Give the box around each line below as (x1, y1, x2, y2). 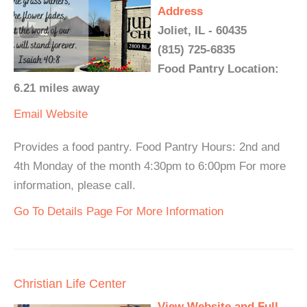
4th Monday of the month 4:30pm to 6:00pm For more (14, 160, 286, 173)
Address (158, 5, 203, 18)
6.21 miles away (14, 82, 99, 95)
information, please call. (14, 179, 136, 192)
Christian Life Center (14, 277, 126, 291)
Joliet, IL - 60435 (158, 24, 247, 37)
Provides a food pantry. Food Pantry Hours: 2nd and (14, 140, 280, 153)
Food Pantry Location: (158, 62, 279, 75)
